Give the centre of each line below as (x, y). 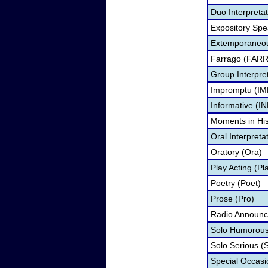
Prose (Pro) (232, 199)
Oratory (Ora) (236, 152)
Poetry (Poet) (236, 183)
